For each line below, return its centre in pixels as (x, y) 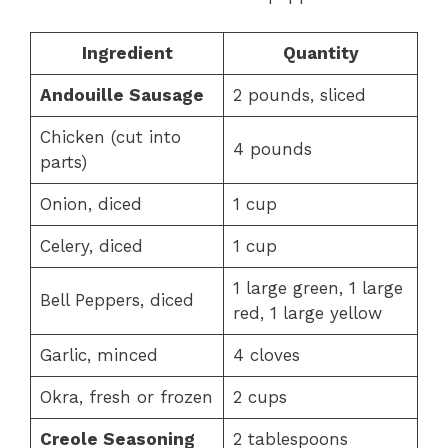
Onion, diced (90, 204)
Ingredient (127, 53)
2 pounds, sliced (299, 95)
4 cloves (266, 355)
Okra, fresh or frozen (126, 397)
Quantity (320, 53)
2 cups (259, 397)
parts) (63, 162)
